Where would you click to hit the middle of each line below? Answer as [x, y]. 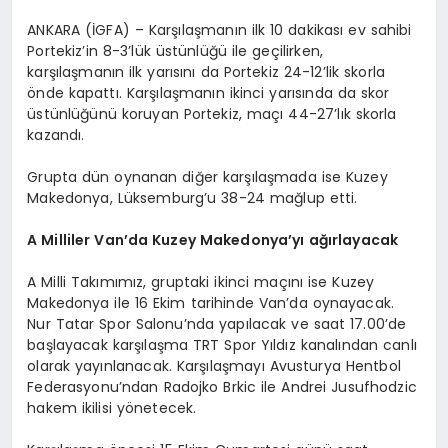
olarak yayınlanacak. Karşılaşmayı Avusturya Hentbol [214, 365]
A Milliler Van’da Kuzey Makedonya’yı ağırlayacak [213, 239]
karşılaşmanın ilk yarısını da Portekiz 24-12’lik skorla [206, 71]
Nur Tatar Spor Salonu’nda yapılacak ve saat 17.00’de [217, 323]
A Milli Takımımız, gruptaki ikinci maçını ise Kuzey [201, 281]
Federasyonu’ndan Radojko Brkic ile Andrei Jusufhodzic [222, 386]
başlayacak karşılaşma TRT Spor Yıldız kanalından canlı [222, 344]
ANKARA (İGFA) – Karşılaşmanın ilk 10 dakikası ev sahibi [219, 29]
